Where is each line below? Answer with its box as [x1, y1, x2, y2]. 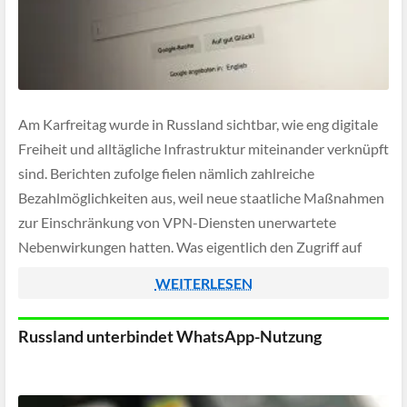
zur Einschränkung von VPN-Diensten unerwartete [18, 213, 336, 232]
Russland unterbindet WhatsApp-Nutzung [18, 326, 322, 346]
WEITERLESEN [154, 274, 253, 292]
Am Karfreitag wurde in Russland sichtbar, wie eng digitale [18, 115, 378, 134]
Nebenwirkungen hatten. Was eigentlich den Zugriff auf [18, 238, 362, 256]
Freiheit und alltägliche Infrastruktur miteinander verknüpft [18, 140, 389, 158]
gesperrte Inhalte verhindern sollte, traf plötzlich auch [18, 263, 352, 281]
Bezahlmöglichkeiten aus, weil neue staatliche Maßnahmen [18, 189, 384, 207]
